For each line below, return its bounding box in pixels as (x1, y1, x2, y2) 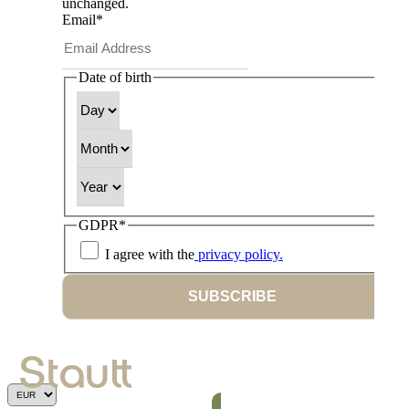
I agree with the (105, 246, 194, 263)
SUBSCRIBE (187, 288, 277, 305)
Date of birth (79, 68, 152, 85)
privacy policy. (194, 246, 283, 263)
